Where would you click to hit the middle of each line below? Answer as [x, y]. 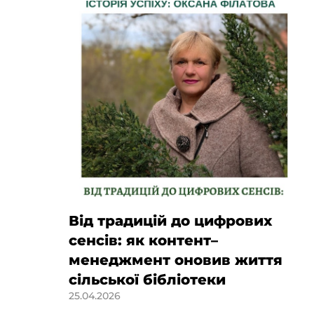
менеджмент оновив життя [175, 260]
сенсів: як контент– [143, 240]
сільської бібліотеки [147, 279]
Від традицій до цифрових [170, 220]
